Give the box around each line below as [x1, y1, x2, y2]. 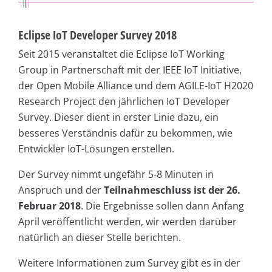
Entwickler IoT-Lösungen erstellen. [18, 141, 174, 155]
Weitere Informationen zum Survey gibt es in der [18, 256, 240, 270]
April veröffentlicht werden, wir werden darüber [18, 214, 237, 228]
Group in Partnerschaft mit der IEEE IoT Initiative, [18, 63, 242, 76]
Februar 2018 [18, 199, 81, 212]
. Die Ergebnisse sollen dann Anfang [81, 199, 244, 212]
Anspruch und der [18, 183, 104, 197]
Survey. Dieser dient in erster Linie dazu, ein [18, 110, 219, 124]
